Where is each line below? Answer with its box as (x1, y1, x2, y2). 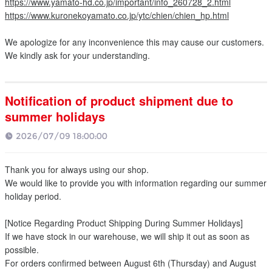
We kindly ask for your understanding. (5, 49, 150, 61)
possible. (5, 243, 39, 256)
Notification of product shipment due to (5, 92, 233, 109)
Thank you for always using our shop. (5, 163, 149, 175)
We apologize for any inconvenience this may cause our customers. (5, 36, 264, 48)
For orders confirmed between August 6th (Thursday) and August (5, 257, 256, 269)
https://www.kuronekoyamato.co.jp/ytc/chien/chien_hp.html (5, 9, 229, 21)
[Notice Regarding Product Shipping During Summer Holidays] (5, 217, 243, 229)
